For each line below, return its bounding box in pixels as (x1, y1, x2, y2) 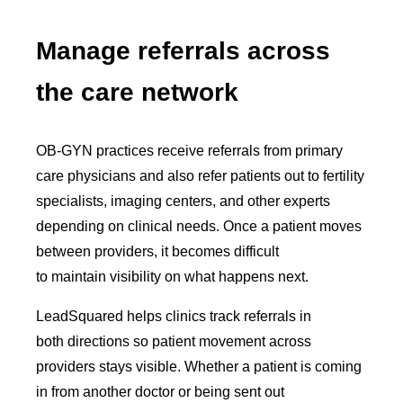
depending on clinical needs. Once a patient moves (36, 218, 363, 234)
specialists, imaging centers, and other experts (36, 193, 331, 209)
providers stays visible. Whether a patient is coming (36, 358, 363, 374)
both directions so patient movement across (36, 333, 312, 349)
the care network (36, 77, 239, 106)
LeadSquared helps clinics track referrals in (36, 308, 312, 324)
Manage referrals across (36, 36, 331, 65)
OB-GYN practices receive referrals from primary (36, 142, 344, 158)
